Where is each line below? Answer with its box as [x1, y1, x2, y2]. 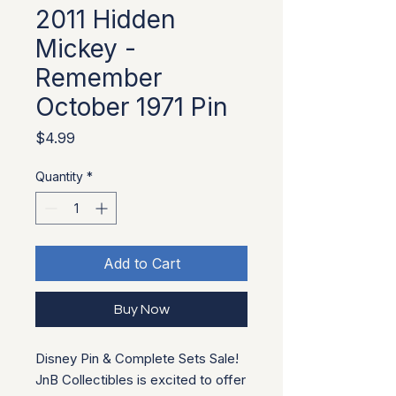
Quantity [35, 169, 83, 184]
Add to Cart [103, 255, 180, 272]
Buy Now [113, 302, 170, 316]
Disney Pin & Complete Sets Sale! [35, 350, 239, 367]
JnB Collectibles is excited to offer [35, 371, 246, 388]
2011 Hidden [35, 4, 176, 34]
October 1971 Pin [35, 92, 228, 122]
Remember [35, 63, 162, 93]
